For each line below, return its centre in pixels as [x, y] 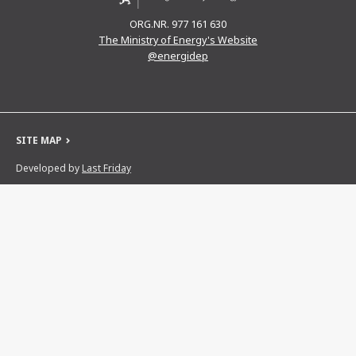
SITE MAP [39, 141]
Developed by [49, 168]
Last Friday [106, 168]
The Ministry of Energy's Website [178, 41]
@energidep [178, 56]
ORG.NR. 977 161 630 [178, 25]
